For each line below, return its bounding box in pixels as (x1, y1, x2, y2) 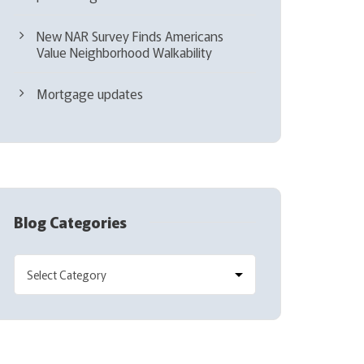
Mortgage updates (37, 83, 144, 103)
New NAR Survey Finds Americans (37, 25, 224, 45)
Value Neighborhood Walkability (37, 41, 213, 62)
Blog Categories (14, 210, 128, 232)
